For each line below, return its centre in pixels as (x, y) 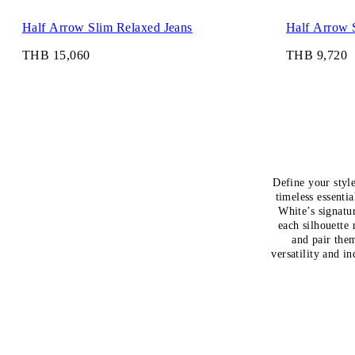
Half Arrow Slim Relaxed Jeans (107, 27)
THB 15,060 (56, 55)
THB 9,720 (317, 55)
